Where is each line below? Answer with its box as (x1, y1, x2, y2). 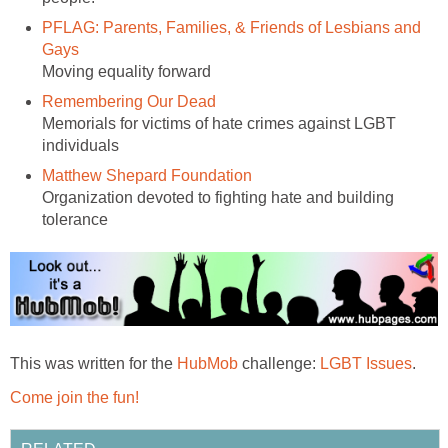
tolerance (42, 211, 108, 229)
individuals (42, 137, 119, 155)
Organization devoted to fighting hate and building (42, 189, 394, 207)
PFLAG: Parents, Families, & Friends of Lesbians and (42, 19, 421, 37)
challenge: (238, 354, 320, 372)
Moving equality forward (42, 63, 211, 81)
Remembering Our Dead (42, 93, 216, 111)
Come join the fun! (10, 388, 139, 406)
